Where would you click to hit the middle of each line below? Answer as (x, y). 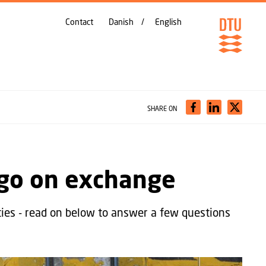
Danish (121, 22)
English (168, 22)
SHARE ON (162, 108)
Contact (79, 22)
